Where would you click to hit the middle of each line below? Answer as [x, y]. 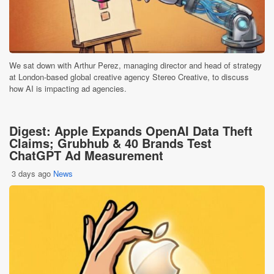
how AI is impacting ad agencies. [68, 88]
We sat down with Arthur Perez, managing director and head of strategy [135, 65]
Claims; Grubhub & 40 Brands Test [110, 143]
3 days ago [31, 173]
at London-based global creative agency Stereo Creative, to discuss [129, 76]
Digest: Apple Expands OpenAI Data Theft [131, 130]
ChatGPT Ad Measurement [86, 155]
